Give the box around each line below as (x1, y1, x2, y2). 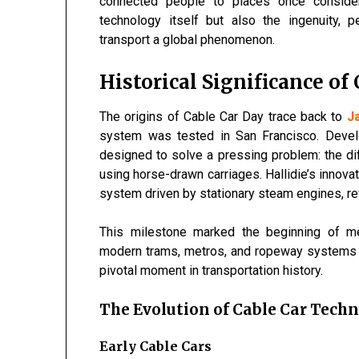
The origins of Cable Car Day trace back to (99, 108, 347, 124)
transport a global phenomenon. (99, 31, 276, 47)
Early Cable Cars (99, 338, 212, 355)
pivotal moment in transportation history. (99, 262, 324, 278)
